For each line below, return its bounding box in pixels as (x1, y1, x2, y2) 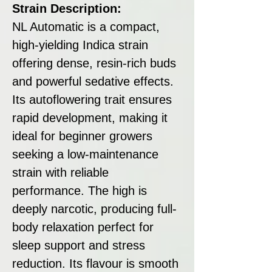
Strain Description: (12, 1, 121, 15)
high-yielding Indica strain (12, 38, 148, 52)
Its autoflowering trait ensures (12, 92, 172, 106)
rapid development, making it (12, 110, 168, 124)
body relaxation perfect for (12, 220, 154, 234)
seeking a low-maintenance (12, 147, 158, 161)
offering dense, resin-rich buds (12, 56, 176, 70)
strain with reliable (12, 165, 109, 179)
